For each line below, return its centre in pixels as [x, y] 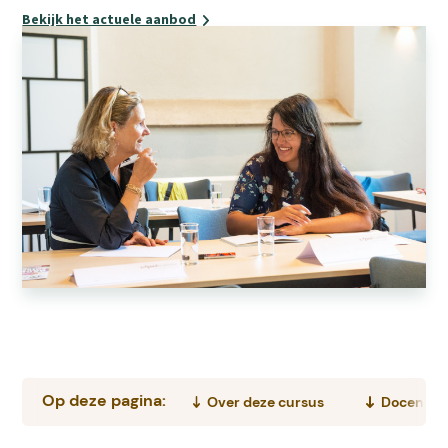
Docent [405, 402]
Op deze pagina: [104, 401]
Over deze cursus [265, 402]
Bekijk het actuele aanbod [109, 19]
